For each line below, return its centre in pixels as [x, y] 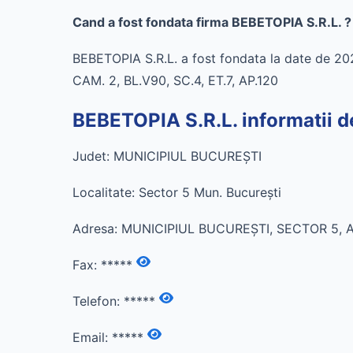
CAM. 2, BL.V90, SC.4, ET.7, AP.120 [175, 80]
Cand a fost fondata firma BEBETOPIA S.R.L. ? [212, 22]
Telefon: [98, 301]
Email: [92, 337]
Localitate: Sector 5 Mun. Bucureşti [177, 192]
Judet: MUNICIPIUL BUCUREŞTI [167, 156]
